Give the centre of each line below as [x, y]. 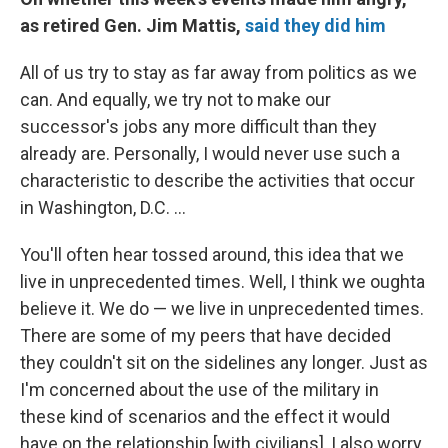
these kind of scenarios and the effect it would [205, 417]
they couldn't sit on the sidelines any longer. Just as [224, 363]
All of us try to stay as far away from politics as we [218, 73]
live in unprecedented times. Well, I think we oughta [222, 282]
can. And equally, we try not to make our [175, 100]
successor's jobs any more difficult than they [198, 127]
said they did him [315, 26]
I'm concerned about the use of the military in [199, 390]
